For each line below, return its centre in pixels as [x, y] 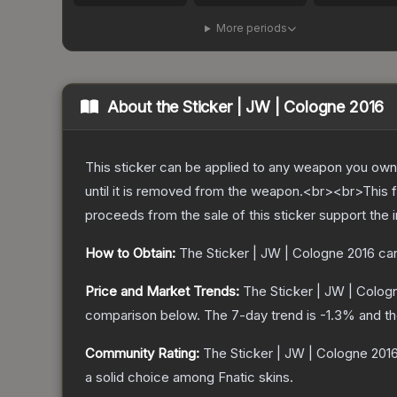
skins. [274, 378]
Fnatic [237, 378]
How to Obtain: [130, 253]
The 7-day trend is [262, 315]
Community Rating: [142, 354]
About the [145, 107]
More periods [251, 28]
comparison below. [143, 315]
